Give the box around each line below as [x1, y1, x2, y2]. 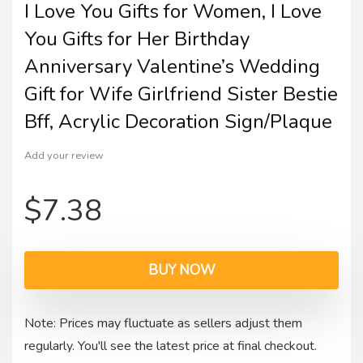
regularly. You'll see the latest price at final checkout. [24, 336, 317, 355]
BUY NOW [147, 260, 216, 280]
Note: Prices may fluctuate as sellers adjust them [24, 314, 302, 332]
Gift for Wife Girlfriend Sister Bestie [24, 80, 338, 107]
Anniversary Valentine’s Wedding [24, 53, 320, 79]
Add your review [24, 147, 104, 163]
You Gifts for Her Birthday [24, 25, 250, 52]
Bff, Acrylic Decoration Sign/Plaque [24, 108, 332, 135]
